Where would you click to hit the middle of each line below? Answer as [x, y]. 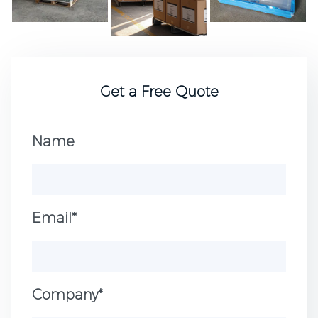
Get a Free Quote [159, 92]
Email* [54, 218]
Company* [67, 295]
